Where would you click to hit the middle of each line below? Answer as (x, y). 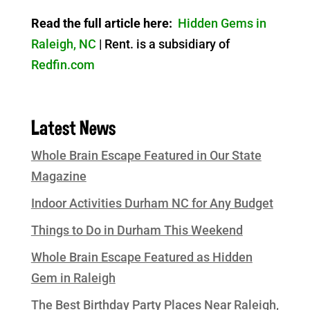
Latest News (73, 127)
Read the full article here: (104, 23)
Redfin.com (63, 64)
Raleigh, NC (63, 44)
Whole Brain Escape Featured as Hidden (142, 257)
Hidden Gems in (222, 23)
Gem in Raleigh (73, 277)
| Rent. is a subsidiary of (163, 44)
